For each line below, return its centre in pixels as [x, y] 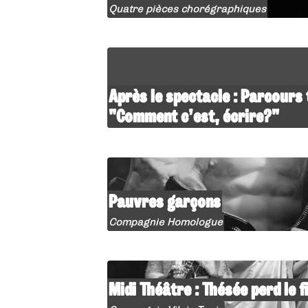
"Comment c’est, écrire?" [194, 116]
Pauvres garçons [164, 201]
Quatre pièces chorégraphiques [187, 9]
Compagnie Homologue [165, 222]
